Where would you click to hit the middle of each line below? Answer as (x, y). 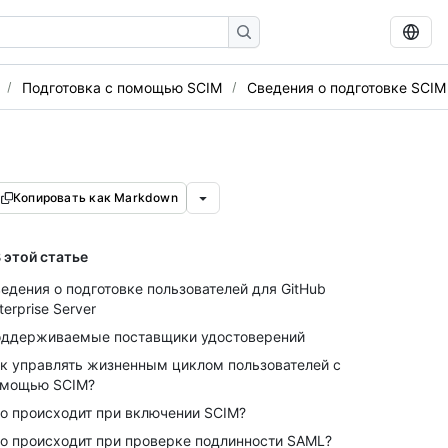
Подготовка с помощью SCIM (122, 87)
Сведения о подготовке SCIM (346, 87)
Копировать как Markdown (95, 197)
